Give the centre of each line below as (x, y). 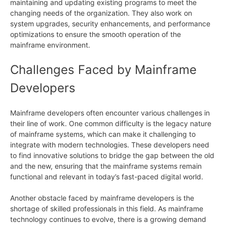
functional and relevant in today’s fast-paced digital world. (107, 176)
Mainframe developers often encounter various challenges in (110, 112)
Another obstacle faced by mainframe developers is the (102, 198)
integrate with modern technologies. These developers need (110, 144)
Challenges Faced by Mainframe (103, 69)
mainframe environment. (50, 45)
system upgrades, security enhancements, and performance (110, 23)
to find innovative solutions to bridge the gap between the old (112, 155)
